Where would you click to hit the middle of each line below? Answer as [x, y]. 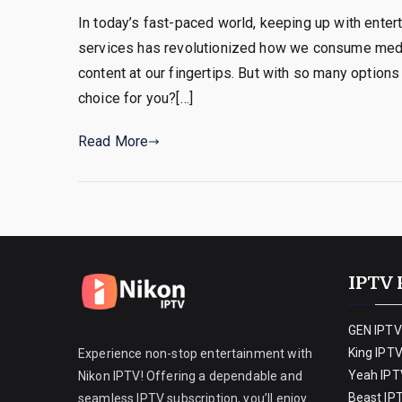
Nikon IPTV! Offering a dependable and [190, 376]
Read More [114, 141]
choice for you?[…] [135, 98]
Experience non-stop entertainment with [196, 354]
